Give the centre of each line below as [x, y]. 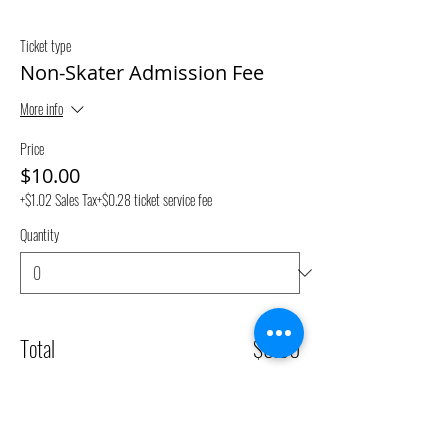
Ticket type [45, 45]
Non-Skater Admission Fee [142, 72]
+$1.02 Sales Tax [58, 199]
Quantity [39, 234]
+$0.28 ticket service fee [154, 199]
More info [41, 109]
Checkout [160, 399]
